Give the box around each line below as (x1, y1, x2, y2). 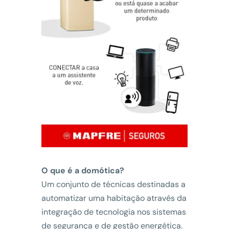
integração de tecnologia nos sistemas (41, 206, 186, 217)
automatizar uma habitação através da (41, 192, 187, 203)
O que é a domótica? (41, 165, 124, 176)
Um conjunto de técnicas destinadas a (41, 178, 186, 190)
